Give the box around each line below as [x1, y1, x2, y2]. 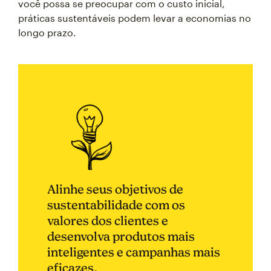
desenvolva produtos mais [47, 229, 195, 243]
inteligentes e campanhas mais [47, 245, 220, 259]
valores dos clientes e [47, 214, 168, 227]
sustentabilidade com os [47, 198, 185, 212]
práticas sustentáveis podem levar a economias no [18, 12, 251, 24]
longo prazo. [18, 27, 76, 38]
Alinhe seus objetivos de [47, 182, 183, 196]
